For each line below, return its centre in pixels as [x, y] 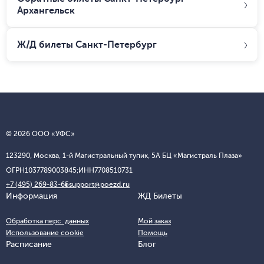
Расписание [29, 244]
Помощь [153, 233]
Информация [32, 196]
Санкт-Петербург [116, 45]
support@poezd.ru [99, 184]
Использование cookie [45, 233]
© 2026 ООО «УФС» [40, 134]
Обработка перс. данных [47, 221]
